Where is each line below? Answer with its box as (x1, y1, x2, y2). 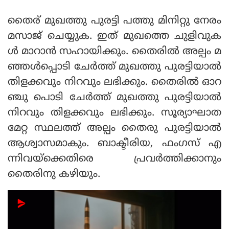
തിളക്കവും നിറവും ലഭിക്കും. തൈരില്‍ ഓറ (8, 76, 221, 89)
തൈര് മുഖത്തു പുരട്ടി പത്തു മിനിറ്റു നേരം (8, 15, 221, 28)
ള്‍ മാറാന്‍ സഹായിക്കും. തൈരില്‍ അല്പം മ (8, 45, 221, 59)
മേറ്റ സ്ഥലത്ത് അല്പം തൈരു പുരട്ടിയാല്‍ (8, 122, 221, 135)
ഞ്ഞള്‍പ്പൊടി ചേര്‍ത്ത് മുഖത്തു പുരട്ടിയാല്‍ (8, 61, 221, 74)
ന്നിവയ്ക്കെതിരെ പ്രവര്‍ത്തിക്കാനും (8, 153, 221, 166)
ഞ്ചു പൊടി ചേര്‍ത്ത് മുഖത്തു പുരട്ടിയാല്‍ (8, 91, 221, 105)
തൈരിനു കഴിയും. (8, 168, 100, 181)
